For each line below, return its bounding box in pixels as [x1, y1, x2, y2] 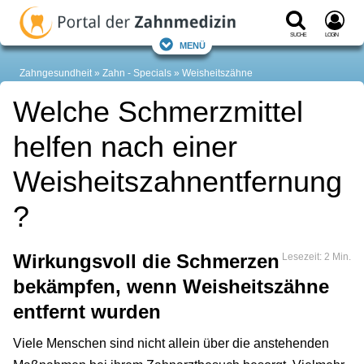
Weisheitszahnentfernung [13, 165, 342, 199]
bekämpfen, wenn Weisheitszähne [13, 275, 329, 298]
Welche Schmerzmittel [13, 95, 303, 129]
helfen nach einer [13, 130, 237, 164]
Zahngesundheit [19, 67, 92, 80]
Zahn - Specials [102, 67, 171, 80]
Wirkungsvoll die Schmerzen [13, 250, 279, 273]
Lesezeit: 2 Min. [282, 251, 351, 263]
